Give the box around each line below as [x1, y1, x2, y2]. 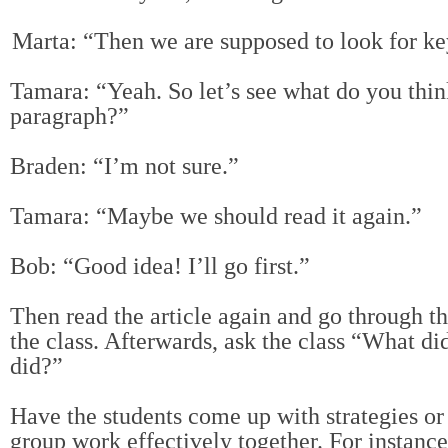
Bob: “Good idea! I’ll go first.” [10, 252, 310, 279]
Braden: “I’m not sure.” [10, 152, 239, 179]
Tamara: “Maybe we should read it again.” [10, 202, 422, 229]
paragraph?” [10, 102, 129, 129]
